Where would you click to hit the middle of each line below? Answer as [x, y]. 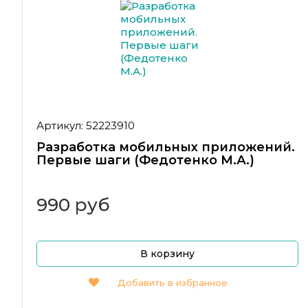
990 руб [73, 205]
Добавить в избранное [173, 283]
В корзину [168, 254]
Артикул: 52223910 [86, 126]
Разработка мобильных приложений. [166, 147]
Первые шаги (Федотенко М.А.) [145, 161]
